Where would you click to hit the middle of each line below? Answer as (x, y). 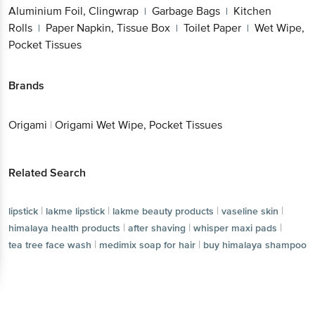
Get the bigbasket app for (166, 246)
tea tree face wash (141, 212)
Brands (26, 53)
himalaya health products (129, 195)
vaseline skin (37, 195)
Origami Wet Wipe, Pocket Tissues (139, 93)
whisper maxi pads (50, 212)
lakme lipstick (75, 179)
